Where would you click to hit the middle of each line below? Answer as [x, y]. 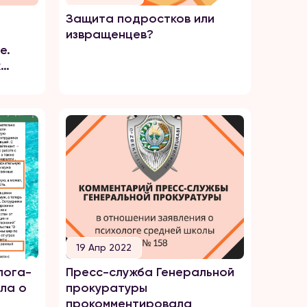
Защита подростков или [140, 19]
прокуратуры [107, 288]
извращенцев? [110, 34]
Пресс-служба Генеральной [150, 272]
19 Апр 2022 [104, 247]
